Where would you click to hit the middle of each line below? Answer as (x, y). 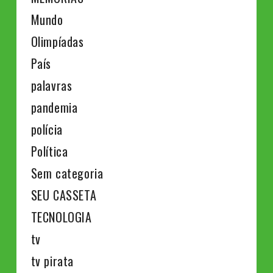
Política (49, 151)
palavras (51, 85)
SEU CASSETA (64, 195)
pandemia (54, 107)
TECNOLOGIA (61, 217)
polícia (47, 129)
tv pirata (52, 261)
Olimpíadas (57, 41)
